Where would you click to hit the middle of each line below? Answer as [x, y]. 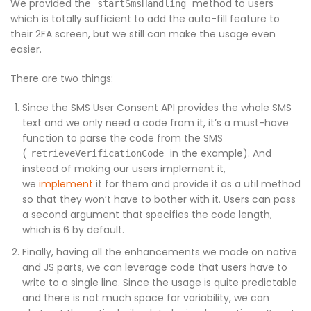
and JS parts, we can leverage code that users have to [155, 267]
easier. [26, 49]
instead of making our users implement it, [124, 168]
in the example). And [219, 153]
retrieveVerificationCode [97, 153]
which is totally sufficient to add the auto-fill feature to [145, 18]
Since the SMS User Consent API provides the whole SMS [157, 107]
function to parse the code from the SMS [123, 138]
